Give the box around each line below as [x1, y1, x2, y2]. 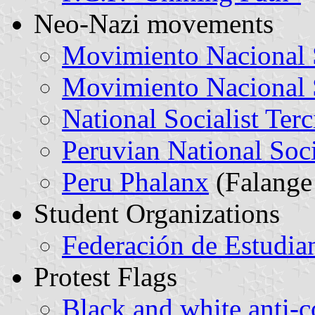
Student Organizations [34, 198, 280, 229]
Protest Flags [34, 261, 177, 292]
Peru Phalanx [62, 166, 209, 197]
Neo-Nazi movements [34, 8, 274, 39]
